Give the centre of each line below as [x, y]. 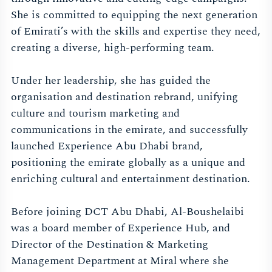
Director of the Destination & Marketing [110, 245]
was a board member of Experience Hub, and [121, 228]
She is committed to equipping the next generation [134, 15]
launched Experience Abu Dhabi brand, [107, 146]
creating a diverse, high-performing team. [113, 48]
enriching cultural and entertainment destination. [131, 179]
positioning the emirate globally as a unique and [128, 163]
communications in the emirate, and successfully [129, 130]
